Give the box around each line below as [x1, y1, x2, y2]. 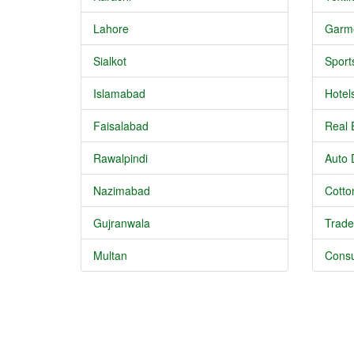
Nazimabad [93, 183, 150, 198]
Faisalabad [93, 118, 149, 134]
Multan [93, 247, 127, 263]
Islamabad [93, 85, 145, 101]
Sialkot [93, 53, 126, 69]
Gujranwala [93, 215, 150, 231]
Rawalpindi [93, 150, 148, 166]
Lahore [93, 21, 129, 36]
